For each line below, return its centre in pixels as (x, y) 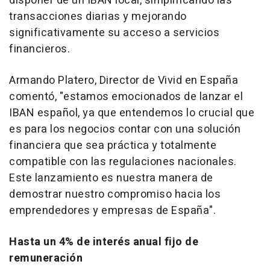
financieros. (39, 49)
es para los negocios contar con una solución (125, 130)
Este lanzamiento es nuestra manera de (111, 178)
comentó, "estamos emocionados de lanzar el (126, 97)
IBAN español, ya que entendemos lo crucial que (132, 113)
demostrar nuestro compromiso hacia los (115, 195)
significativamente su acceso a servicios (114, 33)
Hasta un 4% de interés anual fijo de (104, 242)
